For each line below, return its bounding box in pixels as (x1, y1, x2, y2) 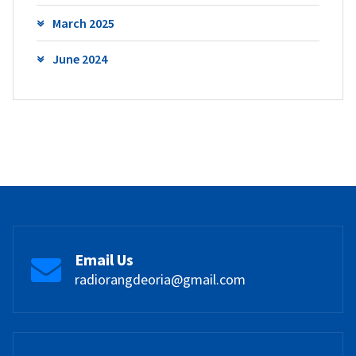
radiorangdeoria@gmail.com (75, 269, 246, 288)
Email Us (75, 249, 133, 269)
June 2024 (52, 50, 107, 67)
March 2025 (52, 14, 114, 31)
